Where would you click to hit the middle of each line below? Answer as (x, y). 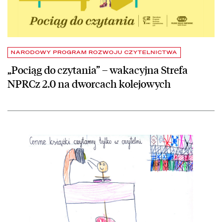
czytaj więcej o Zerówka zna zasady (63, 139)
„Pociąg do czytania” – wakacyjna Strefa (98, 69)
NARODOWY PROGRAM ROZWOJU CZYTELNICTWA (94, 52)
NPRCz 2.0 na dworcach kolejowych (89, 83)
